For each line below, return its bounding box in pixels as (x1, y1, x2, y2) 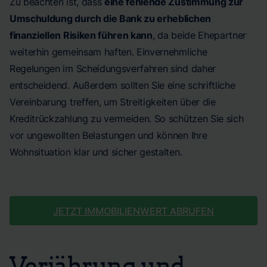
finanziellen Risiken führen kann (10, 29, 153, 41)
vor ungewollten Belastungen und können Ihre (10, 129, 207, 141)
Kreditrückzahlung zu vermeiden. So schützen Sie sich (10, 113, 244, 125)
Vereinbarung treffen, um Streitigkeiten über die (10, 96, 216, 108)
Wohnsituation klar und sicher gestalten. (10, 146, 182, 158)
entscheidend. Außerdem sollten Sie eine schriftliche (10, 79, 235, 91)
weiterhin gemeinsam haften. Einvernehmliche (10, 46, 207, 58)
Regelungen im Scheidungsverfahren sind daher (10, 63, 216, 74)
